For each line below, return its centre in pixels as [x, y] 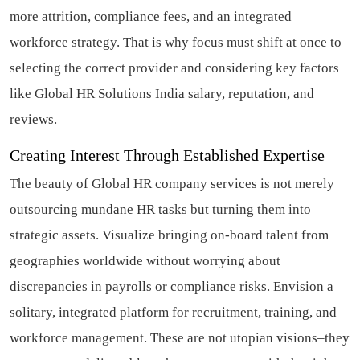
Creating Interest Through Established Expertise [167, 155]
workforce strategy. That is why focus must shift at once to [176, 43]
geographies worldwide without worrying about [145, 261]
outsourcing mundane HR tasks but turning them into [160, 210]
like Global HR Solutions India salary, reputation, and [162, 94]
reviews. [33, 120]
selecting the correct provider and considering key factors [174, 68]
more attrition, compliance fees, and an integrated [151, 17]
